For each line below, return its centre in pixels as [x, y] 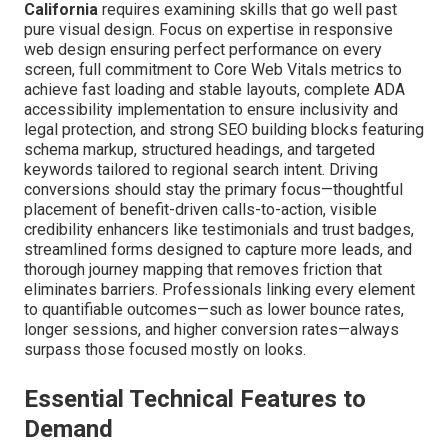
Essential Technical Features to [195, 398]
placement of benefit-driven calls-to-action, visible [200, 209]
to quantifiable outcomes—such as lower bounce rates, [214, 309]
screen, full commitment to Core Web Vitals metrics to [213, 69]
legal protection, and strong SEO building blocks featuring [224, 129]
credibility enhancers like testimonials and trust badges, [219, 229]
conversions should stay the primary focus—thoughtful [213, 189]
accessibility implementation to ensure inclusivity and [211, 109]
